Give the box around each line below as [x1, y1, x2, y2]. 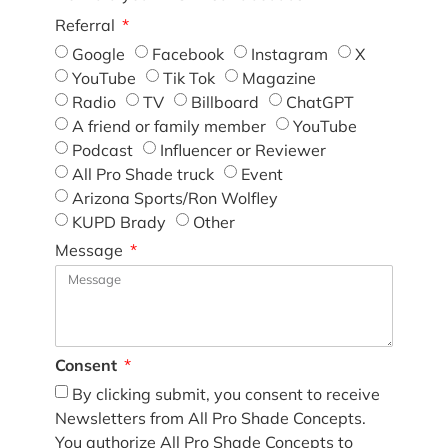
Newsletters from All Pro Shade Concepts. [54, 408, 366, 429]
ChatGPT [285, 92, 354, 113]
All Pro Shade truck [71, 164, 214, 185]
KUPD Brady [71, 212, 166, 233]
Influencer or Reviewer [159, 140, 326, 161]
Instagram [250, 44, 328, 65]
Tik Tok [162, 68, 215, 89]
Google [71, 44, 125, 65]
